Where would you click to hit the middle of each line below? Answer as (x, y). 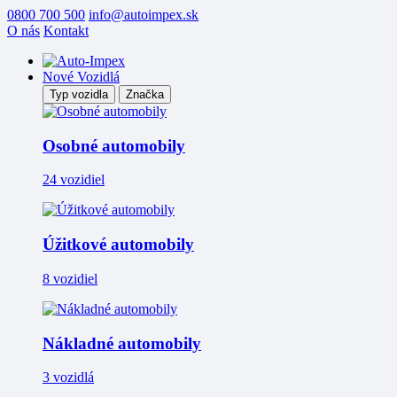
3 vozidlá (68, 378)
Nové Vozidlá (81, 77)
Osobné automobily (114, 145)
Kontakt (66, 31)
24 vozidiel (74, 180)
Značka (145, 94)
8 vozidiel (70, 278)
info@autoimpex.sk (144, 15)
